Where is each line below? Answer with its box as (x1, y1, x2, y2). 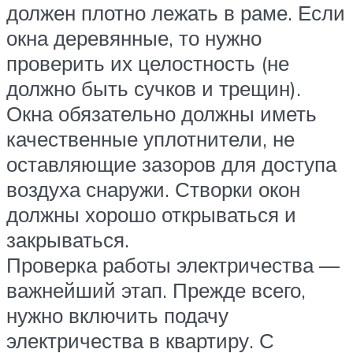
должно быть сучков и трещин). (6, 75, 301, 101)
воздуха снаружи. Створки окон (6, 176, 300, 202)
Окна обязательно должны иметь (6, 100, 317, 126)
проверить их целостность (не (6, 50, 289, 76)
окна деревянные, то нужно (6, 24, 262, 50)
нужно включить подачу (6, 302, 229, 328)
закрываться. (6, 226, 129, 252)
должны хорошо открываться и (6, 201, 296, 227)
